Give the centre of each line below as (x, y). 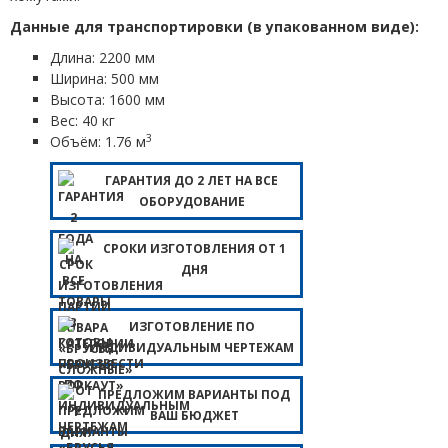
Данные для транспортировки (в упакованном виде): (214, 26)
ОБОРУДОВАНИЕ (191, 201)
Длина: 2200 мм (102, 57)
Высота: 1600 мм (107, 99)
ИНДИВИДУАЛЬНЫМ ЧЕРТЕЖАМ (191, 347)
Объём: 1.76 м (98, 141)
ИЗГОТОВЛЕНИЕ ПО (191, 326)
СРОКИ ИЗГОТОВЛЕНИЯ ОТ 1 (194, 248)
